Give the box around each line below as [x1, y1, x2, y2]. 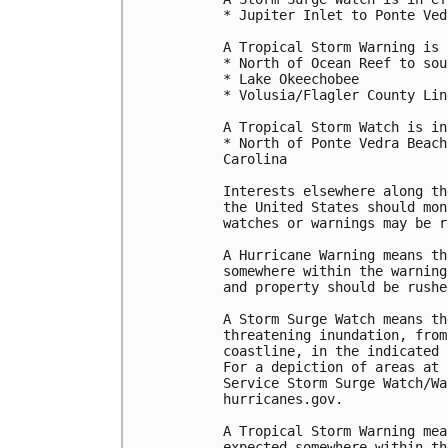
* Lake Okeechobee [223, 71, 359, 88]
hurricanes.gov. [223, 391, 343, 408]
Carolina [223, 151, 287, 168]
